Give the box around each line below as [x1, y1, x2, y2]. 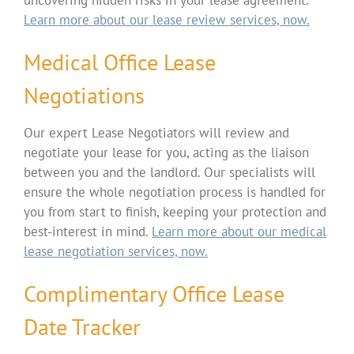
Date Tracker [23, 311, 141, 341]
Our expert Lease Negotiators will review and [23, 123, 289, 141]
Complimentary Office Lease [23, 278, 284, 308]
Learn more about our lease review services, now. [23, 10, 310, 28]
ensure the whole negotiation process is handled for [23, 183, 326, 201]
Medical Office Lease [23, 47, 216, 77]
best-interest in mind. [23, 222, 152, 240]
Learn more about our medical [151, 222, 326, 240]
